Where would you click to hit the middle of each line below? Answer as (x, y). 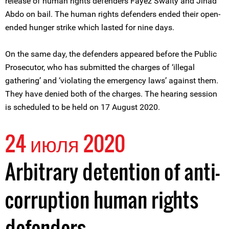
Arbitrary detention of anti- (112, 171)
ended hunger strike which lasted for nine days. (90, 27)
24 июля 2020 (65, 143)
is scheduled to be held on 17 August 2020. (83, 107)
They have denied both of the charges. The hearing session (111, 94)
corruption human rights (102, 199)
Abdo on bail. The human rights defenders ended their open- (113, 14)
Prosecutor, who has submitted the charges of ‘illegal (100, 67)
